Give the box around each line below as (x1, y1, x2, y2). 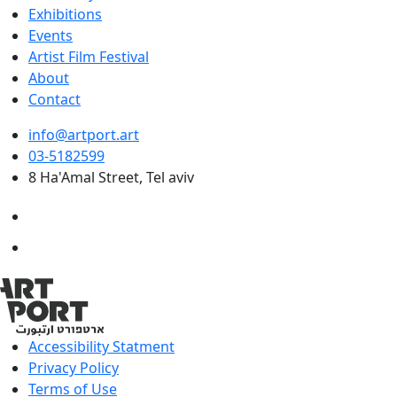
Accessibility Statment (28, 337, 175, 356)
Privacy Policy (28, 358, 119, 378)
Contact (28, 90, 81, 109)
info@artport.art (28, 125, 139, 144)
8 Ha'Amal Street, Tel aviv (28, 167, 194, 187)
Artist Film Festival (28, 47, 149, 66)
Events (28, 26, 73, 45)
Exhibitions (28, 4, 102, 24)
